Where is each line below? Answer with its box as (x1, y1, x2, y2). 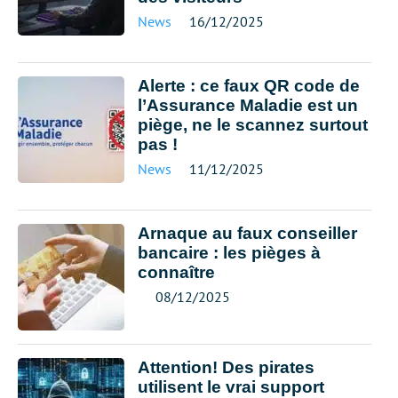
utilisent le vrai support (138, 378, 324, 396)
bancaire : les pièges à (138, 243, 321, 262)
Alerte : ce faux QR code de (138, 76, 360, 95)
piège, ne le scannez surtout (138, 115, 368, 134)
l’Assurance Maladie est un (138, 96, 358, 115)
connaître (138, 263, 215, 282)
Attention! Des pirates (138, 358, 314, 377)
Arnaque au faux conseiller (138, 224, 357, 243)
